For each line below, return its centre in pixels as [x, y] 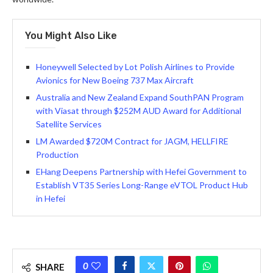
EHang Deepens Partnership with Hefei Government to [141, 172]
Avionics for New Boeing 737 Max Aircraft [115, 80]
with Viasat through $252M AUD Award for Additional [139, 111]
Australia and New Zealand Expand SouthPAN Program [140, 97]
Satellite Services [69, 124]
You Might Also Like [71, 36]
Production [57, 155]
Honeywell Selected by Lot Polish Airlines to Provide [135, 67]
